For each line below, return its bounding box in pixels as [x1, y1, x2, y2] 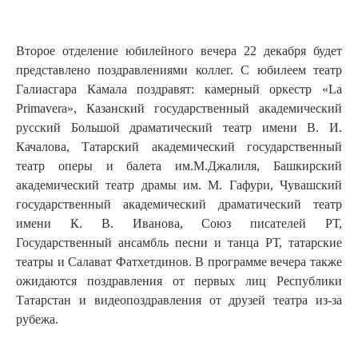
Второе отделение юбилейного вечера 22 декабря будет [16, 43, 342, 58]
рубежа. [16, 312, 58, 326]
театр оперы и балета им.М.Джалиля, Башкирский [16, 158, 342, 173]
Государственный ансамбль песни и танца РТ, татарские [16, 235, 342, 249]
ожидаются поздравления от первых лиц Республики [16, 273, 342, 288]
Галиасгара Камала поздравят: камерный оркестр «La [16, 82, 342, 96]
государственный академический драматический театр [16, 197, 342, 211]
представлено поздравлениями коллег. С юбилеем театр [16, 62, 342, 77]
